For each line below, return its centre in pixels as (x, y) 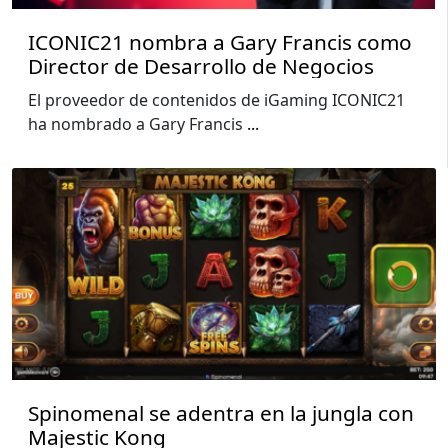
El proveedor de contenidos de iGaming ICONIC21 (216, 100)
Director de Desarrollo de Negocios (201, 66)
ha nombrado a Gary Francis (137, 124)
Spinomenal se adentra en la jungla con (221, 413)
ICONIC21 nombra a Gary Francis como (220, 42)
